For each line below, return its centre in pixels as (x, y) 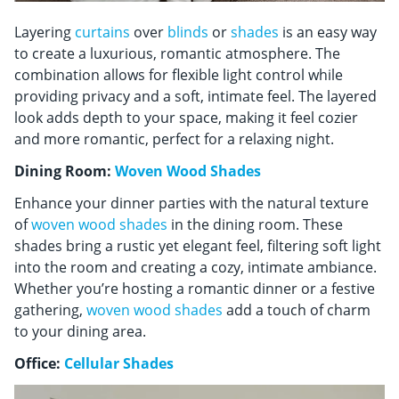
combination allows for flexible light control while (179, 75)
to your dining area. (80, 332)
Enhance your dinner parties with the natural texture (191, 204)
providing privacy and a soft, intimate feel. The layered (195, 97)
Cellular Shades (119, 364)
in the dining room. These (255, 225)
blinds (188, 33)
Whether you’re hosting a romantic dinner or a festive (195, 289)
